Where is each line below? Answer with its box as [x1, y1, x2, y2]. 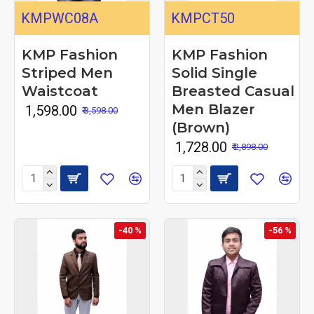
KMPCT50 [170, 9, 235, 27]
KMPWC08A [21, 9, 98, 27]
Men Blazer [171, 100, 255, 118]
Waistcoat [22, 82, 98, 100]
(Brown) [171, 118, 230, 136]
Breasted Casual [171, 82, 294, 100]
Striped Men [22, 64, 113, 81]
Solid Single [171, 64, 257, 81]
